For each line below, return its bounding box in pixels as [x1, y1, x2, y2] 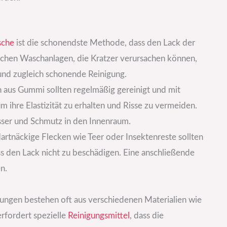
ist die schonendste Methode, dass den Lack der [14, 39, 195, 48]
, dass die [129, 211, 164, 220]
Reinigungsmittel [67, 211, 130, 220]
